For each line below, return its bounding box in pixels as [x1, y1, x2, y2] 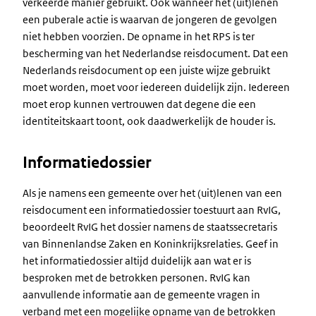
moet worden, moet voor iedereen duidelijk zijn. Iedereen [23, 80, 290, 94]
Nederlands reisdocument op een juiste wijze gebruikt [23, 63, 270, 77]
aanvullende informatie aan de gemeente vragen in [23, 288, 260, 301]
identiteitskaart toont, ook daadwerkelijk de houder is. [23, 114, 280, 128]
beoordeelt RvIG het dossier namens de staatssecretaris [23, 220, 277, 233]
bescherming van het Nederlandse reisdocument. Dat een [23, 47, 288, 60]
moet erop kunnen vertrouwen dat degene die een [23, 97, 256, 111]
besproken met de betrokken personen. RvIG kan [23, 271, 250, 284]
